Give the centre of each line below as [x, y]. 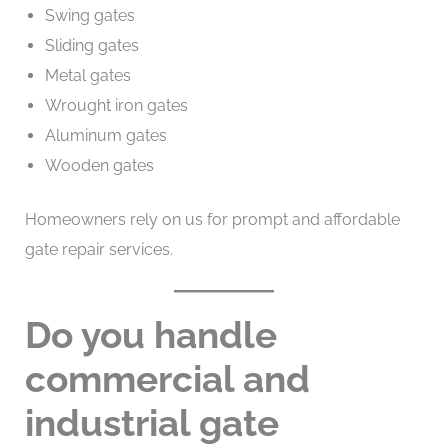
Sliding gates [91, 45]
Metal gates [87, 75]
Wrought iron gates [116, 105]
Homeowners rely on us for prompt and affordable [212, 219]
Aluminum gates [105, 135]
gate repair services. [98, 249]
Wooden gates [99, 165]
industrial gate [151, 423]
